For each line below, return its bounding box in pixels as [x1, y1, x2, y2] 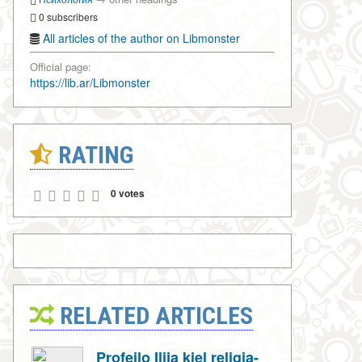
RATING [53, 141, 133, 170]
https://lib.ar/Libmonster [30, 74, 150, 91]
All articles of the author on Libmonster [43, 30, 240, 47]
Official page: [30, 59, 91, 75]
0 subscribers [36, 9, 98, 23]
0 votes [111, 186, 145, 201]
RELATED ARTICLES [54, 301, 253, 330]
